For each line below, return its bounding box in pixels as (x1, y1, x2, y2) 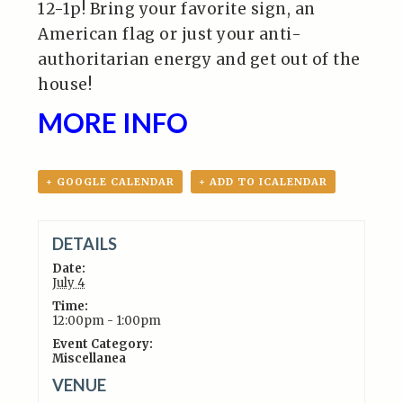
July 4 (51, 274, 85, 291)
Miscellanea (51, 350, 126, 366)
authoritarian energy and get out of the (38, 49, 361, 69)
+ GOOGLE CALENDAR (46, 175, 175, 188)
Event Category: (51, 336, 153, 352)
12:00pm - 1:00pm (51, 312, 161, 328)
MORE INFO (38, 106, 189, 139)
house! (38, 75, 93, 94)
